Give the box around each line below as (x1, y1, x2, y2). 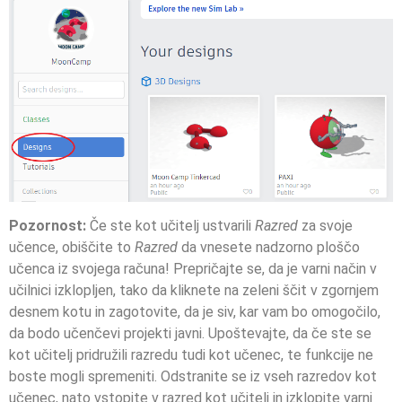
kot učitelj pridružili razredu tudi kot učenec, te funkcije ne (9, 345, 373, 363)
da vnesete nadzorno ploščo (181, 238, 360, 256)
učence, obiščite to (9, 238, 135, 256)
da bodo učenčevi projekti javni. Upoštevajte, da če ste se (9, 324, 371, 342)
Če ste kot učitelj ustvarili (90, 216, 255, 234)
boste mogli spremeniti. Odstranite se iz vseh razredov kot (9, 367, 377, 385)
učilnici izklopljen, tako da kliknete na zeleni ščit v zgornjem (9, 281, 379, 299)
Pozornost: (9, 216, 90, 234)
